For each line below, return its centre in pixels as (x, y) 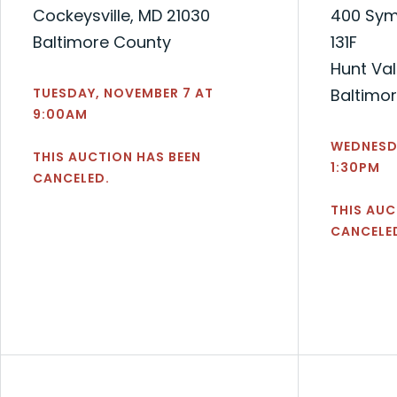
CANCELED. (71, 178)
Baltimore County (102, 42)
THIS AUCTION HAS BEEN (117, 156)
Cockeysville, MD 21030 (121, 15)
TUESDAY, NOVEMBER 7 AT (123, 93)
